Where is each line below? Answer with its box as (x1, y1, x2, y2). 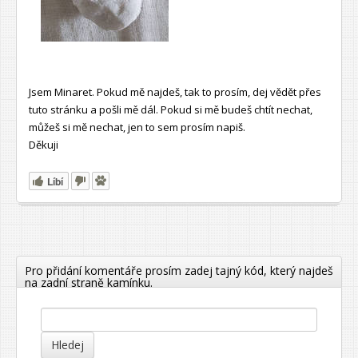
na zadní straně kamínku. (25, 274, 153, 290)
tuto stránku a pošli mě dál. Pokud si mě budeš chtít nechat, (29, 101, 312, 117)
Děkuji (29, 137, 58, 152)
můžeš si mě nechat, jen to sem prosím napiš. (29, 119, 245, 134)
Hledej (51, 336, 84, 352)
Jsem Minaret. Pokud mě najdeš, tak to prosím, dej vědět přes (29, 84, 321, 99)
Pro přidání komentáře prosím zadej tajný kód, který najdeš (25, 262, 333, 278)
